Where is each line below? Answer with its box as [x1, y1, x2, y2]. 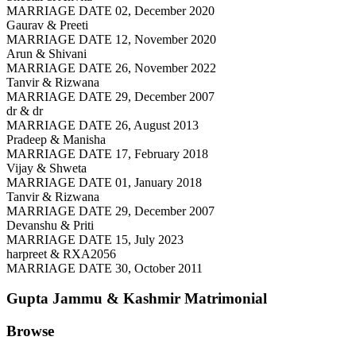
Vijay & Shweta [6, 161, 87, 175]
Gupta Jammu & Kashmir [6, 290, 180, 308]
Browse [6, 323, 54, 340]
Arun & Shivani [6, 46, 87, 60]
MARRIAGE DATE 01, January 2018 [6, 175, 202, 189]
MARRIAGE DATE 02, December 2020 [6, 3, 215, 17]
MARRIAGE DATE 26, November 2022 [6, 60, 216, 75]
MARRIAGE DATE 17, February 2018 [6, 146, 208, 161]
